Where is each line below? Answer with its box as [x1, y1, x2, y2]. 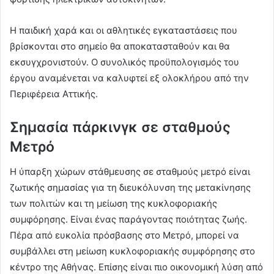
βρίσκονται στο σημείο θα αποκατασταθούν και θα [10, 40, 230, 53]
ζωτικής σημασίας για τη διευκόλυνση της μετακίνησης [10, 181, 251, 193]
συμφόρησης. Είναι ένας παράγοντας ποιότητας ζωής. [10, 213, 247, 225]
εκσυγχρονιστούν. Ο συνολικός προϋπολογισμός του [10, 56, 239, 68]
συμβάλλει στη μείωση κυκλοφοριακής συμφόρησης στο [10, 245, 255, 257]
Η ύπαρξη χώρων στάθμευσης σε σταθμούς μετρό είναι [10, 165, 250, 177]
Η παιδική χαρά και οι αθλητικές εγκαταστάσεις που [10, 24, 237, 37]
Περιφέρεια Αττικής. [10, 88, 98, 100]
